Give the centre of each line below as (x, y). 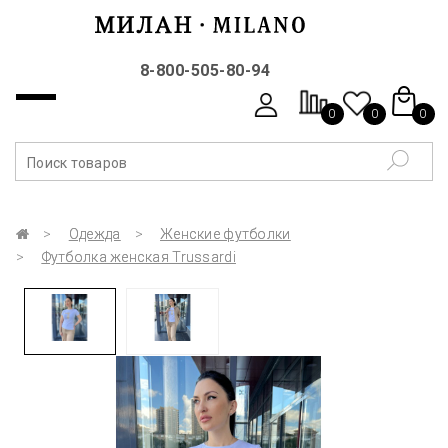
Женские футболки (225, 234)
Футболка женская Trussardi (138, 257)
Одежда (94, 234)
